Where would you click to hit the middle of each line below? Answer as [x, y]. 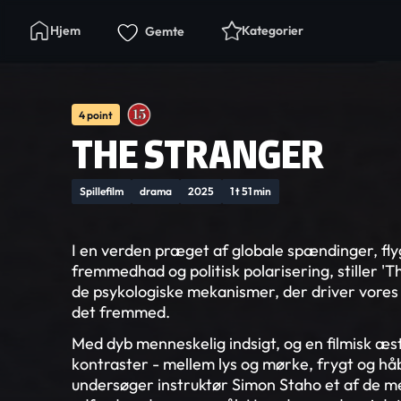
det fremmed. [121, 312]
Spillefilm [102, 191]
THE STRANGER [198, 154]
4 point [96, 115]
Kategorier [273, 30]
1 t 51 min [251, 191]
